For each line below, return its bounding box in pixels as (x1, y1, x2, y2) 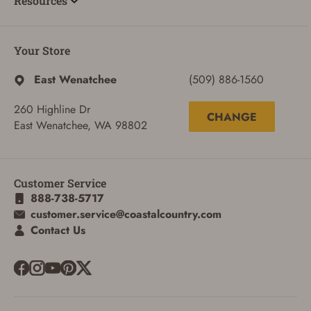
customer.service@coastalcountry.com (31, 206, 221, 223)
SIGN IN (139, 134, 172, 146)
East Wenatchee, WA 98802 (14, 117, 147, 134)
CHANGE (207, 108, 257, 125)
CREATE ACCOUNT (117, 157, 194, 169)
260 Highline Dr (14, 101, 90, 118)
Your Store (14, 43, 70, 58)
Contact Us (31, 222, 85, 239)
